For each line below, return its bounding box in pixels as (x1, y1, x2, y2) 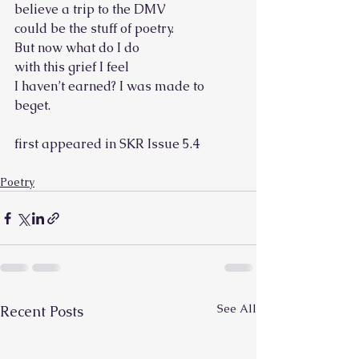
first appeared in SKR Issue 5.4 (14, 135, 200, 152)
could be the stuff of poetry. (14, 20, 174, 37)
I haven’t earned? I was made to (14, 78, 208, 95)
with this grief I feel (14, 58, 129, 75)
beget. (14, 97, 50, 114)
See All (217, 301, 256, 316)
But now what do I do (14, 39, 139, 56)
